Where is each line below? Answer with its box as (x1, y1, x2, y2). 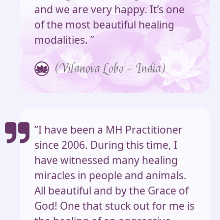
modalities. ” (34, 32, 94, 47)
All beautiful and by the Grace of (34, 184, 189, 198)
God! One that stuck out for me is (34, 199, 194, 213)
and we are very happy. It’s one (34, 2, 185, 16)
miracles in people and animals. (34, 168, 187, 183)
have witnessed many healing (34, 153, 178, 167)
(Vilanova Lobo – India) (54, 61, 166, 77)
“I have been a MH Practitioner (34, 123, 183, 137)
